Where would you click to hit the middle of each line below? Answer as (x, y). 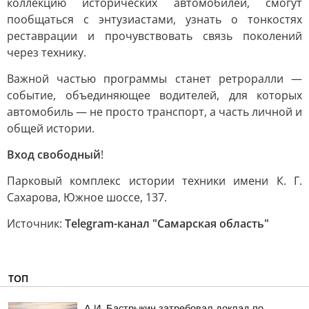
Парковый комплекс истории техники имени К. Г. (154, 181)
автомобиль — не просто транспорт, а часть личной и (154, 112)
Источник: (36, 223)
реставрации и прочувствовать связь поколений (154, 36)
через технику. (47, 52)
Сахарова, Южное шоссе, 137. (87, 197)
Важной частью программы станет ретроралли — (154, 79)
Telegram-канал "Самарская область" (167, 223)
